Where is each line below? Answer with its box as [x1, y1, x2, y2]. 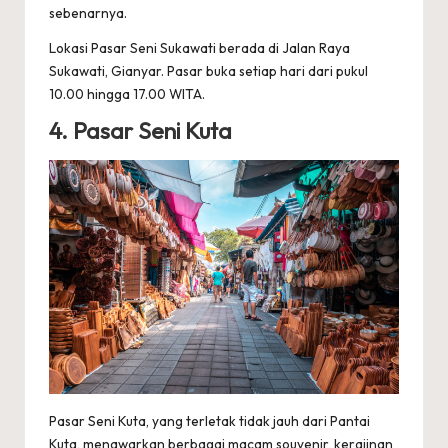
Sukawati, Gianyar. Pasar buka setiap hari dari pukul [49, 62, 368, 81]
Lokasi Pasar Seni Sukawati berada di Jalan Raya [49, 39, 350, 58]
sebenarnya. [49, 4, 127, 23]
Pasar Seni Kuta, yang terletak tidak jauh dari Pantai [49, 412, 370, 431]
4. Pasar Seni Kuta [49, 117, 232, 146]
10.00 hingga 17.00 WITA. [49, 85, 205, 104]
